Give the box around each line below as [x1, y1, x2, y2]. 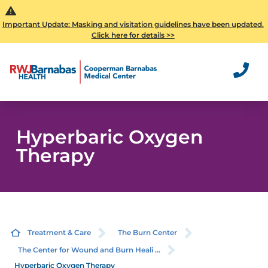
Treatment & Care [27, 228, 91, 237]
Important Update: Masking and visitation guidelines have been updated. [2, 20, 264, 29]
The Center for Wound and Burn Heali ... [17, 245, 160, 254]
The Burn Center [118, 228, 178, 237]
